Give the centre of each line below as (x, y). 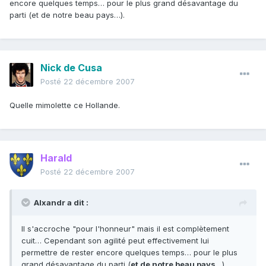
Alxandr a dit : (61, 203)
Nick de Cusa (71, 68)
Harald (56, 158)
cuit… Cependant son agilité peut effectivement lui (115, 241)
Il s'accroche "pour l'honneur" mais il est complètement (125, 229)
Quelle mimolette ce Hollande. (65, 105)
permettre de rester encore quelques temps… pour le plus (129, 253)
